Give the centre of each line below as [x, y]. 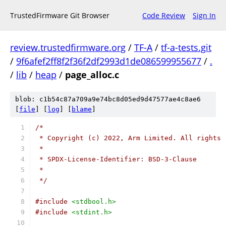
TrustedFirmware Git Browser [60, 15]
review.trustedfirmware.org [68, 47]
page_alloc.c [92, 75]
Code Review [164, 15]
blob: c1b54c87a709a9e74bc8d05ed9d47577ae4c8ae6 [108, 99]
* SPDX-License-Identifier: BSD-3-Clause [116, 159]
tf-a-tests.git [186, 47]
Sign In [204, 15]
